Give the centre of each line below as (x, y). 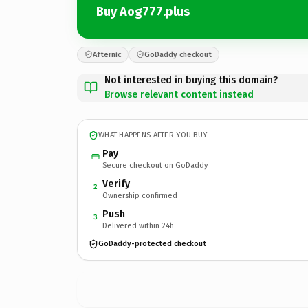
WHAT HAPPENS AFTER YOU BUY (153, 135)
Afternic (107, 54)
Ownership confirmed (140, 195)
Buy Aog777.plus (143, 12)
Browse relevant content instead (179, 94)
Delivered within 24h (138, 225)
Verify (116, 184)
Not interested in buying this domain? (191, 80)
